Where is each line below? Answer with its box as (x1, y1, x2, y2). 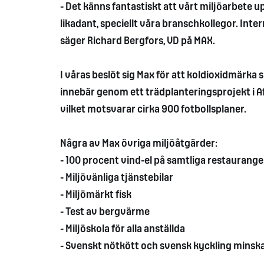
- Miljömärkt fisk (60, 191, 131, 200)
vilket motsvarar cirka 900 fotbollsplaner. (60, 105, 246, 114)
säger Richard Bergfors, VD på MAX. (60, 37, 215, 46)
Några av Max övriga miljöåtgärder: (60, 140, 217, 148)
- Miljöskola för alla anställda (60, 225, 185, 234)
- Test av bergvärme (60, 208, 150, 217)
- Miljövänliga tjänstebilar (60, 174, 173, 183)
